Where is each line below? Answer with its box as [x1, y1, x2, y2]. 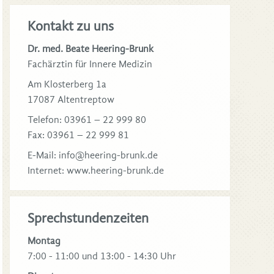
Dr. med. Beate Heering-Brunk [27, 43, 154, 55]
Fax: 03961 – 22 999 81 [27, 130, 129, 141]
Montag [27, 235, 61, 246]
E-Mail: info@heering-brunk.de [27, 150, 158, 161]
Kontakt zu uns [27, 18, 114, 35]
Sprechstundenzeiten [27, 210, 149, 226]
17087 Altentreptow [27, 94, 114, 106]
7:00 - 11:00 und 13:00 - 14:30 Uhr [27, 250, 176, 262]
